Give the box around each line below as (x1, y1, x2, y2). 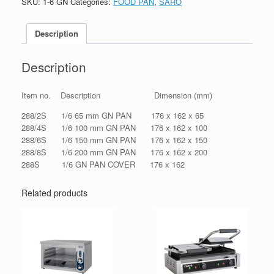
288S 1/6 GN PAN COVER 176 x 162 (21, 158, 185, 171)
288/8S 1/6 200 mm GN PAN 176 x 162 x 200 (21, 146, 207, 158)
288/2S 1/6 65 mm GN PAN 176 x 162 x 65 (21, 109, 204, 122)
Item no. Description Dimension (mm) (21, 89, 212, 102)
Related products (21, 187, 87, 199)
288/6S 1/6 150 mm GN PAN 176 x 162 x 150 (21, 134, 207, 146)
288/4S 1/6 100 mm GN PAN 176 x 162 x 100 (21, 122, 207, 134)
